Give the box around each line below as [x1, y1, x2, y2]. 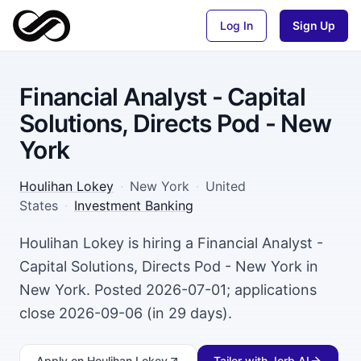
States [19, 197, 58, 214]
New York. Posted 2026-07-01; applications [19, 281, 317, 298]
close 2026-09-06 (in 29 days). [19, 305, 232, 322]
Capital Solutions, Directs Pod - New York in [19, 258, 318, 275]
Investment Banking [74, 197, 193, 214]
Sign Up [293, 18, 335, 32]
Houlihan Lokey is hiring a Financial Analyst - [19, 234, 323, 251]
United [205, 178, 246, 194]
